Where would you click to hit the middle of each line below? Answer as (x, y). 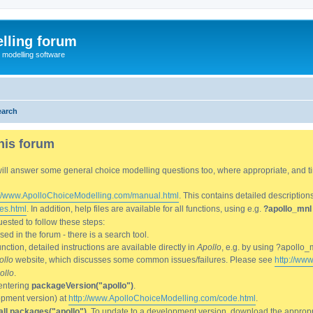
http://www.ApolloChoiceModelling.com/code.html (162, 298)
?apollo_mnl (287, 209)
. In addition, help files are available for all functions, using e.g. (145, 209)
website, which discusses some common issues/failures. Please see (144, 260)
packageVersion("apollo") (82, 285)
